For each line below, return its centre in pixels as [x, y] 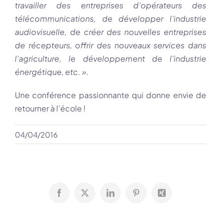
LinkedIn [124, 196]
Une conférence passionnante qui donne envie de [110, 95]
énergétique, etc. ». [53, 72]
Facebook [74, 196]
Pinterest [149, 196]
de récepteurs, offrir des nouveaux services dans [110, 45]
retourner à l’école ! [50, 109]
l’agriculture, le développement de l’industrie [110, 59]
